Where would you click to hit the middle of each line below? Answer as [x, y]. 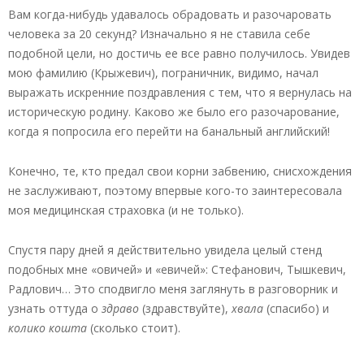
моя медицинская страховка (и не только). [126, 210]
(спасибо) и [296, 308]
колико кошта [48, 327]
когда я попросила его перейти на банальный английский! [169, 131]
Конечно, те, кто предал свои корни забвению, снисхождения [180, 171]
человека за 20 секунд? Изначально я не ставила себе [159, 33]
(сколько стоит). [134, 327]
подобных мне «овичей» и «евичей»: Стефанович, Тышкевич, [177, 269]
